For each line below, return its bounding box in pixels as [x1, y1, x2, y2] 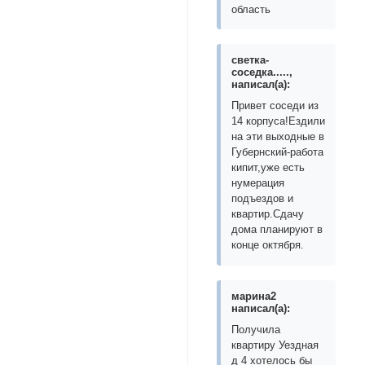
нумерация [231, 177, 285, 190]
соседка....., [231, 66, 293, 79]
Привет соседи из [231, 99, 319, 112]
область [231, 2, 271, 15]
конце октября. [231, 239, 305, 252]
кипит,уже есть [231, 161, 306, 174]
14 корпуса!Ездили [231, 115, 326, 128]
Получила [231, 323, 281, 336]
